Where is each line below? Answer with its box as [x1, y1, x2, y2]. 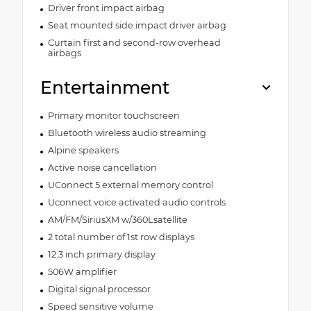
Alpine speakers [47, 144, 119, 155]
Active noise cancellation [47, 162, 157, 173]
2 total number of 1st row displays [47, 231, 194, 242]
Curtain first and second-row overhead [47, 37, 221, 48]
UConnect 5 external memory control [47, 179, 213, 190]
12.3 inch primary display [47, 249, 155, 260]
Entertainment [40, 76, 169, 98]
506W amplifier [47, 266, 117, 277]
